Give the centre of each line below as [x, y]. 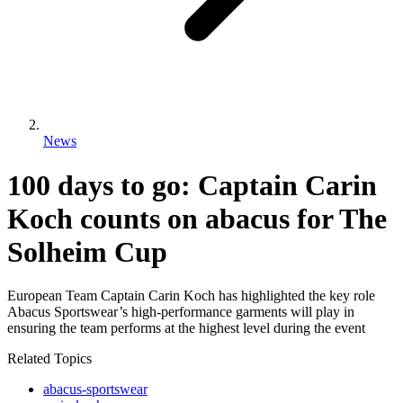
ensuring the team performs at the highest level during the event [186, 328]
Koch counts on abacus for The [197, 218]
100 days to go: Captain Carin [192, 185]
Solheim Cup [87, 251]
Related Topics [49, 359]
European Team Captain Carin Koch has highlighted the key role [191, 296]
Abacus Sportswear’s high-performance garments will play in [181, 312]
